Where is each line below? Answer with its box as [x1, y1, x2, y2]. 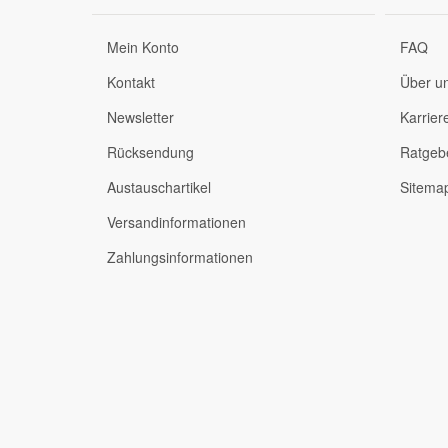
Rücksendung [107, 141, 194, 162]
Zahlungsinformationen [107, 246, 253, 267]
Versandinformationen [107, 211, 246, 232]
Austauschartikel [107, 176, 211, 197]
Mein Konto [107, 36, 179, 57]
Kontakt [107, 71, 155, 92]
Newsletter [107, 106, 174, 127]
